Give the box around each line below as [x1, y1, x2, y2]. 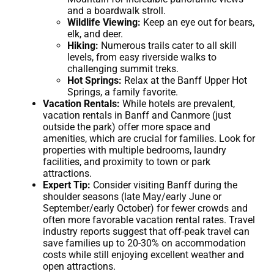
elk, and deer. [67, 28, 123, 40]
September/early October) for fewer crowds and [43, 202, 248, 214]
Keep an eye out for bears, [141, 16, 254, 28]
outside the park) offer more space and [43, 120, 210, 133]
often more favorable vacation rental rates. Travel [43, 213, 255, 226]
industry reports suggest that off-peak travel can [43, 225, 250, 237]
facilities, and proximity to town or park [43, 155, 210, 168]
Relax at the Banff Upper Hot [122, 74, 247, 86]
